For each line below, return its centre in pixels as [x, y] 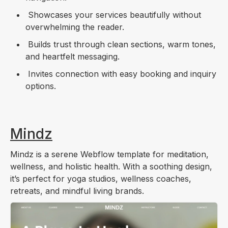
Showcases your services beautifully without [113, 15]
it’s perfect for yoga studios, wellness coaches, [101, 179]
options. [41, 86]
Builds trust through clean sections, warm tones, [121, 45]
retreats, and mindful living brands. [77, 191]
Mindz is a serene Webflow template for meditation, [109, 154]
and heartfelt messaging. [73, 57]
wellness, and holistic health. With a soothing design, [111, 167]
